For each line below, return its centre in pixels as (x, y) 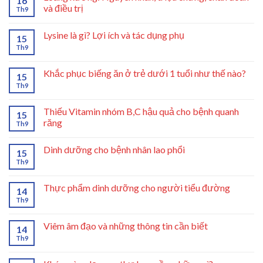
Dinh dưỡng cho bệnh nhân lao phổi (114, 149)
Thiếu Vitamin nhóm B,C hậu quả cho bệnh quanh (141, 111)
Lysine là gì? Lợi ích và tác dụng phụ (114, 35)
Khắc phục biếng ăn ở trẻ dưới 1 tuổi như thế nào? (145, 73)
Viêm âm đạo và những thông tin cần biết (126, 225)
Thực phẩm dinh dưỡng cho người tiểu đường (137, 187)
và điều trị (63, 8)
